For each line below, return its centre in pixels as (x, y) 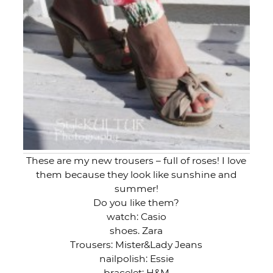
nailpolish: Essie (136, 258)
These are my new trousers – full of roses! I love (136, 160)
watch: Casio (136, 216)
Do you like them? (136, 202)
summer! (136, 188)
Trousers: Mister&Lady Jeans (136, 244)
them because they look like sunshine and (136, 174)
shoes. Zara (136, 230)
